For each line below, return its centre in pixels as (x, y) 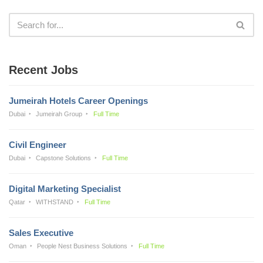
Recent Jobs (43, 70)
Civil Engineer (38, 144)
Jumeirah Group (59, 114)
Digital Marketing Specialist (65, 188)
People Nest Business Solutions (82, 246)
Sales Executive (41, 232)
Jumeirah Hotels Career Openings (78, 100)
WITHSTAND (55, 202)
